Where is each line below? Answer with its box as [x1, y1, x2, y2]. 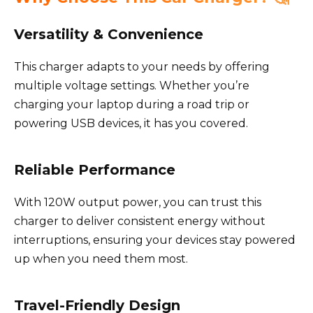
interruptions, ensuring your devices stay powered [14, 233, 296, 247]
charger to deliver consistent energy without [14, 214, 265, 228]
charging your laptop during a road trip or [14, 97, 249, 111]
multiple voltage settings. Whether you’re [14, 78, 249, 92]
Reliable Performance [14, 161, 175, 178]
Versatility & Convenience [14, 25, 203, 43]
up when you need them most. [14, 252, 188, 265]
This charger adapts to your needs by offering [14, 59, 270, 73]
